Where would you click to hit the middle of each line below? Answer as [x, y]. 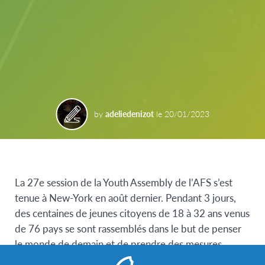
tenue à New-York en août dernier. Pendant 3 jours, [125, 198]
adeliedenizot [129, 114]
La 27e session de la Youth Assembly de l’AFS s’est [124, 182]
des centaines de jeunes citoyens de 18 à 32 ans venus [132, 213]
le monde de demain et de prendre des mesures [118, 244]
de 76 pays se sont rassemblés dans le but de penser [128, 229]
